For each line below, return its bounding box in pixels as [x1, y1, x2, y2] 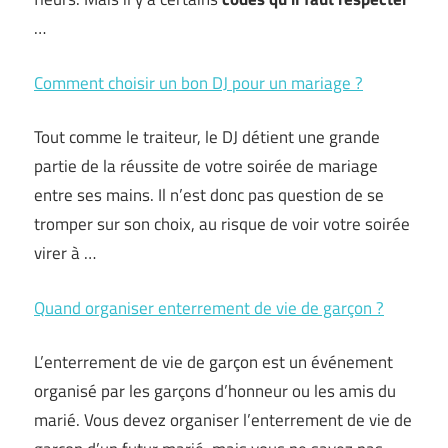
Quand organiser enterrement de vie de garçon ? [34, 294, 384, 321]
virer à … [34, 240, 96, 266]
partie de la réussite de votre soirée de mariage [34, 153, 378, 179]
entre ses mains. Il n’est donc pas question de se [34, 182, 384, 208]
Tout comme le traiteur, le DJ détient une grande [34, 124, 380, 150]
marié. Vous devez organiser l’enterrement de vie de [34, 407, 412, 433]
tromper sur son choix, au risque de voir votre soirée [34, 211, 410, 237]
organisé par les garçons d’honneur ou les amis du [34, 378, 396, 404]
